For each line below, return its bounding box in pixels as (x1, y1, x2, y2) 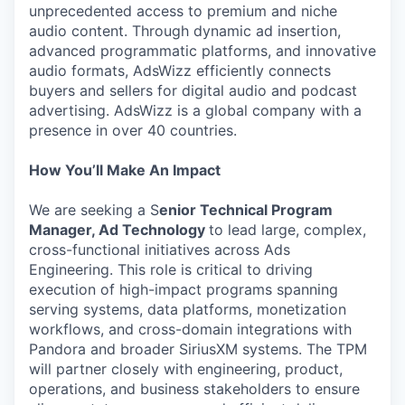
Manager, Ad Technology (29, 221, 209, 239)
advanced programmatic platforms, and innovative (29, 42, 376, 60)
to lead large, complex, (209, 221, 366, 239)
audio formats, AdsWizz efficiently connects (29, 61, 331, 80)
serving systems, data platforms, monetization (29, 300, 346, 318)
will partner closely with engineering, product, (29, 360, 343, 378)
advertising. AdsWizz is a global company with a (29, 101, 362, 119)
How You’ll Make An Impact (29, 161, 221, 179)
